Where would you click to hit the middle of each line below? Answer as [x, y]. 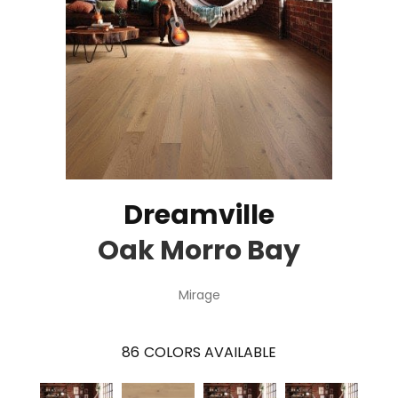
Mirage [199, 295]
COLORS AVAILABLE [210, 352]
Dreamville [199, 215]
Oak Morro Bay [199, 250]
